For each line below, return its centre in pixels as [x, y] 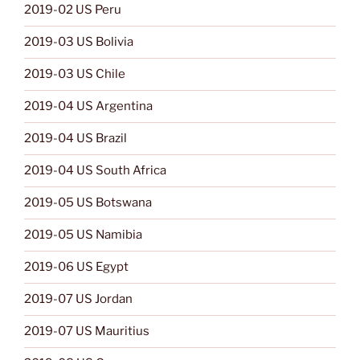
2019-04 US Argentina [88, 106]
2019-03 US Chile [75, 74]
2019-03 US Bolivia [79, 42]
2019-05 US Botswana [88, 203]
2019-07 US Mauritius [87, 331]
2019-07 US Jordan [78, 299]
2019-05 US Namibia [83, 235]
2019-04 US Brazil [76, 139]
